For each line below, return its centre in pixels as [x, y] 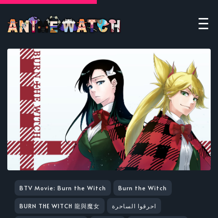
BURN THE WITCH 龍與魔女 [60, 206]
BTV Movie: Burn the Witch [63, 188]
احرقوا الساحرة [134, 206]
